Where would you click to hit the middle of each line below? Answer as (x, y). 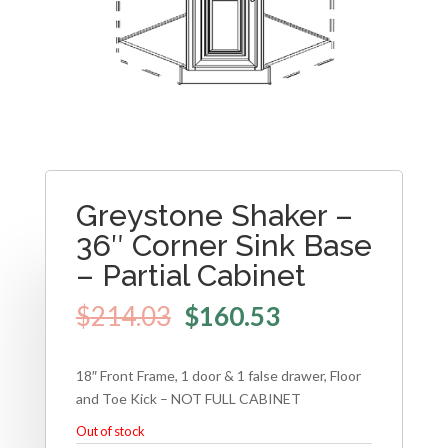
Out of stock (110, 430)
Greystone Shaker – (214, 216)
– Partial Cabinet (190, 276)
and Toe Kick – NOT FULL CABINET (188, 398)
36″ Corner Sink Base (223, 246)
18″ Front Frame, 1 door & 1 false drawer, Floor (218, 375)
